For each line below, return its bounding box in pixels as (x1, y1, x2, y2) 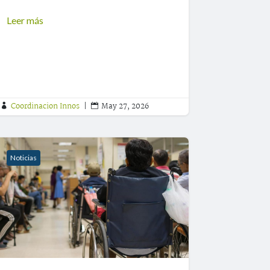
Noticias (10, 153, 37, 163)
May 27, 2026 (101, 100, 149, 113)
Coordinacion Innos (11, 100, 80, 113)
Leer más (7, 14, 44, 27)
